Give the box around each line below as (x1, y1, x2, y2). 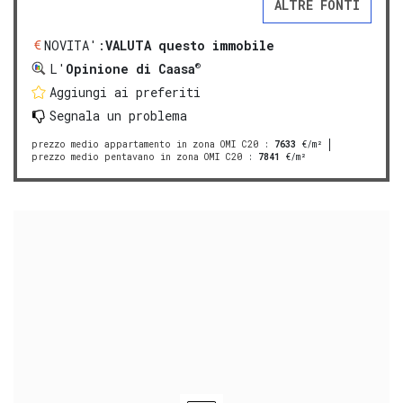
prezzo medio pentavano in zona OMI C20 (31, 150, 242, 163)
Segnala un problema (49, 106, 187, 124)
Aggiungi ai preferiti (49, 83, 201, 101)
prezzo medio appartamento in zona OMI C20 (31, 138, 258, 150)
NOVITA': (44, 36, 105, 54)
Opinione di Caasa (66, 59, 195, 77)
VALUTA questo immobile (105, 36, 274, 54)
